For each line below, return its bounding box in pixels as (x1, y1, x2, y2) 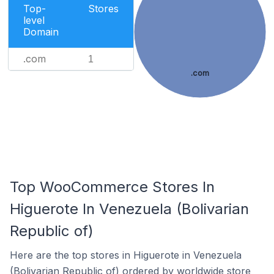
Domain (23, 26, 59, 38)
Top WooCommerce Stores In (10, 178, 215, 196)
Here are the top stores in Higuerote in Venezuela (10, 249, 242, 261)
